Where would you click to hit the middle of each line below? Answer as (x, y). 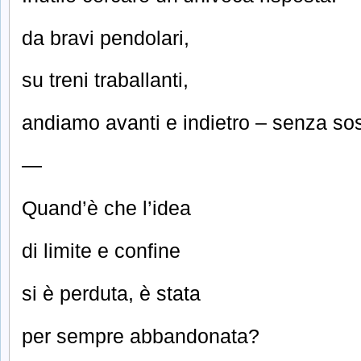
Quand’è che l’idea (106, 208)
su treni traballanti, (105, 80)
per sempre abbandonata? (141, 336)
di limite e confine (101, 250)
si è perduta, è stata (111, 293)
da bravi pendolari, (106, 37)
